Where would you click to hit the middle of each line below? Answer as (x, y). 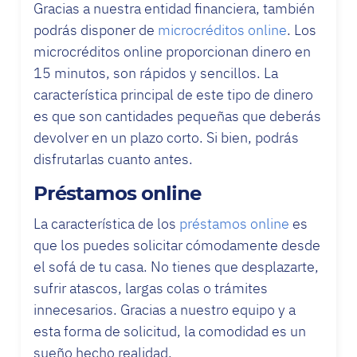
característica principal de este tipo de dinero (173, 94)
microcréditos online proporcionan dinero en (172, 51)
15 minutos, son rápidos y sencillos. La (156, 73)
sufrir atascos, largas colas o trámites (151, 288)
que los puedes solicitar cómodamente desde (177, 245)
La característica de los (106, 223)
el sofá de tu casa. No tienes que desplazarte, (176, 266)
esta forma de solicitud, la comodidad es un (170, 331)
